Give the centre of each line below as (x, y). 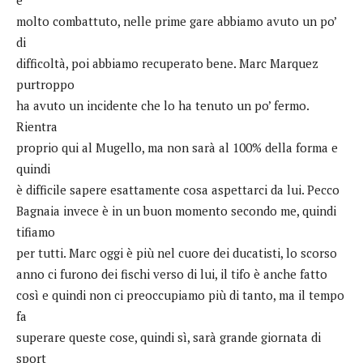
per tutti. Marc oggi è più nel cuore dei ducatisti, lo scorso (177, 252)
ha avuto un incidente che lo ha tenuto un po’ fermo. (162, 105)
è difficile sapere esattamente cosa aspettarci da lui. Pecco (178, 189)
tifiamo (36, 231)
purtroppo (45, 84)
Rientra (37, 126)
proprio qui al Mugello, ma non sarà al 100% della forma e (177, 147)
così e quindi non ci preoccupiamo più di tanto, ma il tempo (180, 295)
